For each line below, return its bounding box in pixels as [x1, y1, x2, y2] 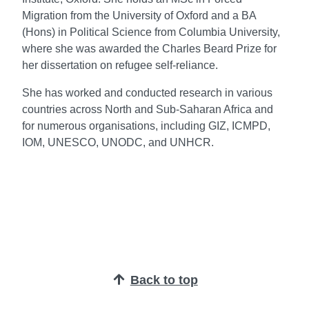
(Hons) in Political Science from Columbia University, [22, 26, 280, 38]
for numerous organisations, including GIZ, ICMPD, [22, 119, 270, 132]
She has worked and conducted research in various [22, 86, 272, 99]
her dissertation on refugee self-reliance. [22, 59, 218, 71]
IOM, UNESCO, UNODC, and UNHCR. [22, 136, 214, 148]
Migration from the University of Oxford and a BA [22, 9, 256, 21]
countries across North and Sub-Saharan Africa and [22, 103, 273, 115]
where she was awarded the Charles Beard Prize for [22, 42, 277, 54]
